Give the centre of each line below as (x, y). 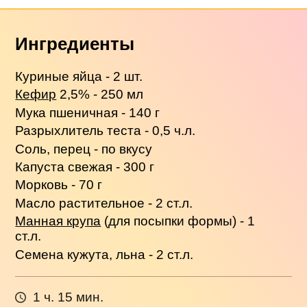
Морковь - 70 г (59, 185)
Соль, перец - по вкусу (84, 149)
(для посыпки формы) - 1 (178, 221)
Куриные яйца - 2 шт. (79, 76)
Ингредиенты (75, 44)
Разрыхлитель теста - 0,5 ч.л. (106, 131)
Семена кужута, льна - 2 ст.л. (105, 254)
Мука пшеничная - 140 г (88, 112)
